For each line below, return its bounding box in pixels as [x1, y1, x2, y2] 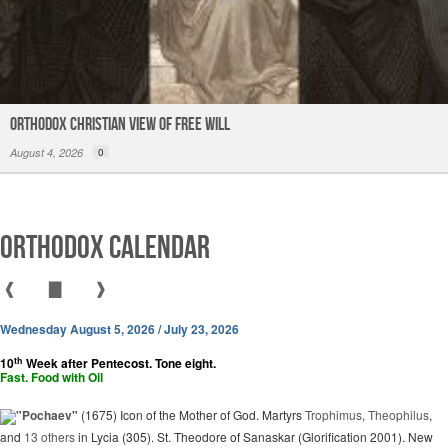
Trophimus [305, 406, 362, 424]
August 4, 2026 [10, 145, 83, 161]
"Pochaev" [16, 406, 78, 425]
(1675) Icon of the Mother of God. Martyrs [78, 406, 305, 424]
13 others [24, 428, 75, 446]
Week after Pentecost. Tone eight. [23, 354, 216, 373]
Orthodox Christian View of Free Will [10, 114, 230, 136]
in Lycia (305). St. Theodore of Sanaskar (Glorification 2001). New [75, 428, 433, 446]
